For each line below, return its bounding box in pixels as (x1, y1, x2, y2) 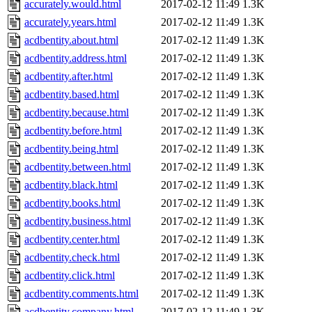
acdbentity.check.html (24, 251, 120, 264)
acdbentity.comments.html (24, 288, 139, 300)
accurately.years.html (24, 16, 116, 29)
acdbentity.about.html (24, 34, 118, 47)
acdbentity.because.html (24, 107, 129, 119)
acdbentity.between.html (24, 161, 131, 173)
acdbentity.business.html (24, 215, 131, 228)
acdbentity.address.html (24, 52, 127, 65)
